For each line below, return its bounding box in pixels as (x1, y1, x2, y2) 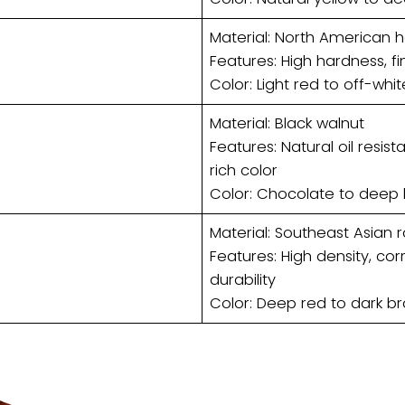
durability (210, 268, 277, 290)
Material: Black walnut (210, 112, 365, 134)
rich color (210, 159, 278, 181)
